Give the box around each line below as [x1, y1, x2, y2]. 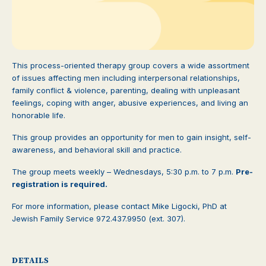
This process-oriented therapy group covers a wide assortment [12, 60, 249, 70]
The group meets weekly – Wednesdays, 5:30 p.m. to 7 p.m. [12, 166, 236, 176]
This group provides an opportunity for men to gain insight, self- [12, 132, 251, 142]
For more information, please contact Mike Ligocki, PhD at [12, 201, 227, 211]
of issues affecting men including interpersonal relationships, [12, 72, 240, 83]
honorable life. [12, 110, 65, 120]
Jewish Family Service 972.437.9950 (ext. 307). [12, 213, 185, 223]
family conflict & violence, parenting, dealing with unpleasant [12, 85, 240, 95]
